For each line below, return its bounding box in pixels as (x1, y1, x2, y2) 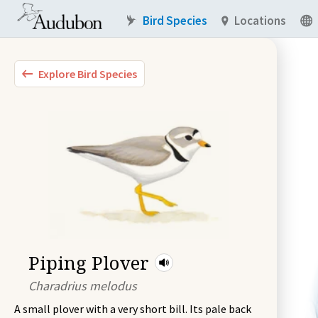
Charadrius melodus (28, 278, 137, 294)
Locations (234, 12, 287, 28)
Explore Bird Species (38, 67, 137, 81)
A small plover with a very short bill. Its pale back (14, 302, 251, 316)
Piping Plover (28, 250, 149, 275)
